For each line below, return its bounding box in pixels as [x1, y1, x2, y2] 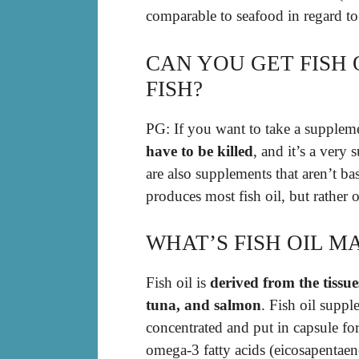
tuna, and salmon [146, 296, 261, 314]
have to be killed [146, 142, 253, 159]
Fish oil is [146, 274, 210, 292]
